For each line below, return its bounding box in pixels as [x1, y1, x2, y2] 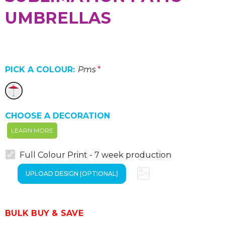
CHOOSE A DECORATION [5, 111, 110, 121]
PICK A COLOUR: [5, 65, 75, 75]
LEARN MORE [11, 127, 53, 135]
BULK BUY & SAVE [5, 208, 83, 218]
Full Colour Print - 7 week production [20, 150, 171, 160]
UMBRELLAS [5, 8, 111, 28]
